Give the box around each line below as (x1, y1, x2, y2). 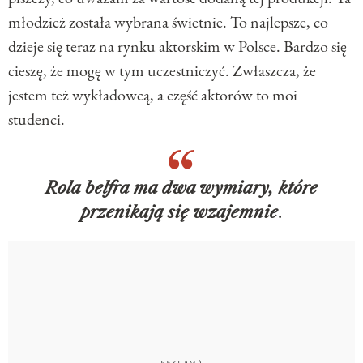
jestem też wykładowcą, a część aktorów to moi (8, 83, 297, 105)
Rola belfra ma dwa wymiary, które (45, 177, 318, 198)
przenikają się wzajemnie (81, 202, 278, 222)
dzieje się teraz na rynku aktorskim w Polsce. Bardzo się (8, 35, 347, 57)
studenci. (8, 108, 65, 130)
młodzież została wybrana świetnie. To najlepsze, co (8, 11, 328, 32)
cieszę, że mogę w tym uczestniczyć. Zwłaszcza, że (8, 59, 316, 81)
